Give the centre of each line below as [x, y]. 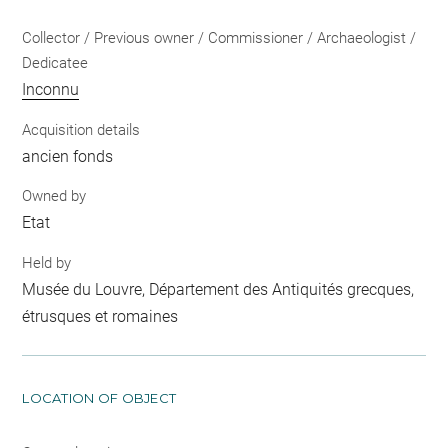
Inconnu [51, 90]
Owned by [54, 196]
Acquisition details [81, 129]
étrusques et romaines [100, 316]
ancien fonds [68, 156]
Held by [47, 262]
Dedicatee [55, 63]
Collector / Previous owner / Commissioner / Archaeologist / [219, 38]
